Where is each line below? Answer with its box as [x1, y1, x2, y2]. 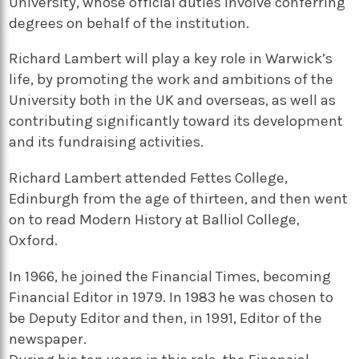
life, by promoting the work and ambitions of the [9, 71, 334, 89]
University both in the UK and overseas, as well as [9, 91, 337, 110]
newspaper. [9, 329, 87, 348]
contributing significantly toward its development [9, 112, 344, 131]
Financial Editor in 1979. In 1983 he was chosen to [9, 288, 334, 306]
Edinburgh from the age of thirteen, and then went [9, 189, 349, 208]
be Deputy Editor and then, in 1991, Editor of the [9, 309, 323, 327]
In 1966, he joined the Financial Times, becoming [9, 267, 332, 285]
